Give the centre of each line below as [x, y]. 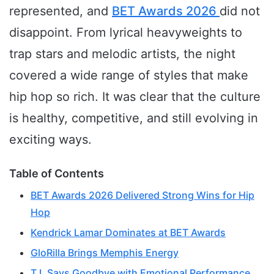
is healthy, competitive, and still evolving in [134, 118]
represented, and [61, 11]
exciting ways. [50, 140]
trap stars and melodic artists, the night [122, 54]
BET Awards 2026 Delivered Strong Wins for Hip [143, 195]
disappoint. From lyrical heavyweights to [126, 33]
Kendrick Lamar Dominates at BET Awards [128, 233]
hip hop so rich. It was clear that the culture [135, 97]
